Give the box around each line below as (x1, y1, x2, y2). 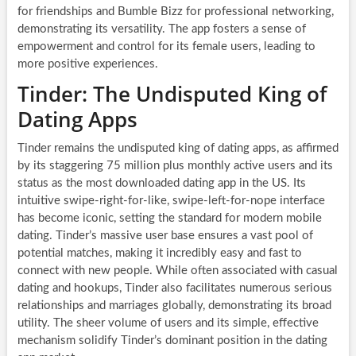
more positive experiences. (17, 57, 158, 70)
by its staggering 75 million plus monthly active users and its (17, 159, 333, 172)
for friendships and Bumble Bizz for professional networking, (17, 5, 334, 17)
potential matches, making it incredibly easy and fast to (17, 246, 302, 259)
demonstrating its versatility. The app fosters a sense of (17, 22, 306, 35)
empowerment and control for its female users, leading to (17, 40, 315, 52)
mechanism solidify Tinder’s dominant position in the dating (17, 334, 327, 346)
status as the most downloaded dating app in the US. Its (17, 176, 306, 189)
